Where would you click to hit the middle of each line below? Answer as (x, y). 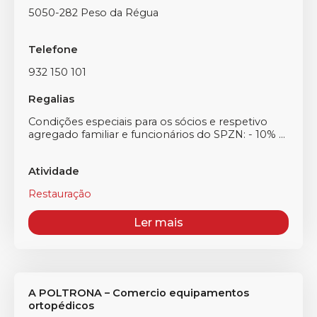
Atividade (54, 171)
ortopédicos (61, 306)
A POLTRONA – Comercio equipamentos (139, 293)
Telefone (53, 50)
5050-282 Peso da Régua (93, 13)
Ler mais (158, 223)
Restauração (60, 194)
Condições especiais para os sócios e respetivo (148, 122)
